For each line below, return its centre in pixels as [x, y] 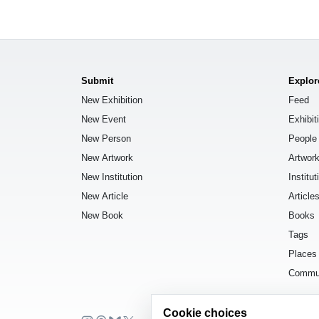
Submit [97, 80]
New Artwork [107, 157]
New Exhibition [112, 100]
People [303, 138]
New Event [104, 119]
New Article [105, 196]
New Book [102, 215]
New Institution [112, 177]
